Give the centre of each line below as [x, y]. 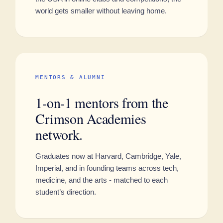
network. [59, 134]
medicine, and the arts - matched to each [102, 180]
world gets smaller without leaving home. [101, 11]
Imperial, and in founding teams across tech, [107, 168]
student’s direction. [66, 192]
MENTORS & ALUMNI [70, 77]
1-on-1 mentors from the [102, 103]
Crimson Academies [91, 118]
